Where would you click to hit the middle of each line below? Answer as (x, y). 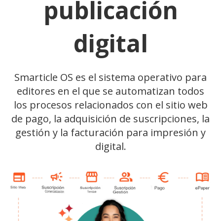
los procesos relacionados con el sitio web (110, 105)
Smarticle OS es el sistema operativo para (110, 77)
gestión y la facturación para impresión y (110, 133)
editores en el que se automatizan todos (110, 91)
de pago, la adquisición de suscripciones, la (110, 119)
